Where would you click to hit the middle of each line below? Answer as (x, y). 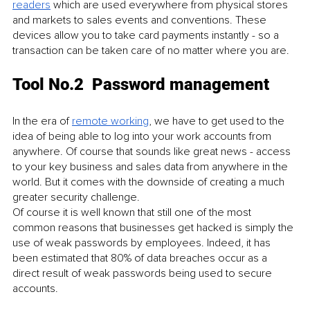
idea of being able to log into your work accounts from (143, 137)
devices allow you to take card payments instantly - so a (147, 36)
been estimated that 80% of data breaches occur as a (141, 258)
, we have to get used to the (218, 121)
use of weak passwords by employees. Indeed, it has (143, 243)
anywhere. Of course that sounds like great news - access (153, 152)
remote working (110, 121)
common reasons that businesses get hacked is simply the (154, 228)
